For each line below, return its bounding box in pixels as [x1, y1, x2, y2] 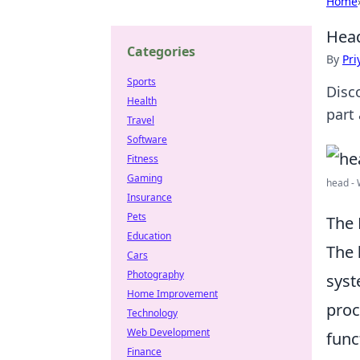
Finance [127, 345, 162, 358]
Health [127, 94, 157, 108]
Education [127, 229, 171, 243]
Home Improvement [127, 287, 218, 301]
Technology [127, 306, 178, 320]
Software [127, 133, 167, 146]
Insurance [127, 190, 172, 204]
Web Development [127, 325, 210, 339]
